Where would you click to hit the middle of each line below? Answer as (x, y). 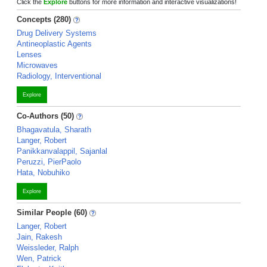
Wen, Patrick (39, 258)
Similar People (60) (52, 212)
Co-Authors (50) (45, 116)
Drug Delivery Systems (57, 33)
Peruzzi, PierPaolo (49, 162)
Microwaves (37, 65)
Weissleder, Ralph (48, 248)
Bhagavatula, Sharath (54, 130)
